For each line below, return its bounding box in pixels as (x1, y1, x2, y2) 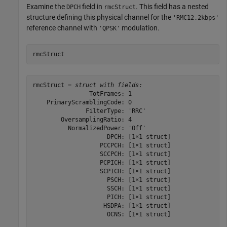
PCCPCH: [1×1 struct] (32, 141, 171, 149)
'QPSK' (99, 25, 120, 32)
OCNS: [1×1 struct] (32, 210, 171, 218)
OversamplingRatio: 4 (32, 116, 132, 123)
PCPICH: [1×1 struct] (32, 159, 171, 166)
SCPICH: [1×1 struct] (32, 167, 171, 175)
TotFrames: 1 (32, 90, 132, 97)
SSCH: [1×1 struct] (32, 184, 171, 192)
